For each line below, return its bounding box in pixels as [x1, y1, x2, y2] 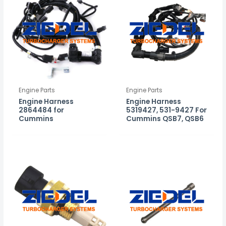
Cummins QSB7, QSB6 [126, 114, 204, 124]
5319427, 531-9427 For [126, 105, 207, 115]
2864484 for [19, 105, 65, 115]
